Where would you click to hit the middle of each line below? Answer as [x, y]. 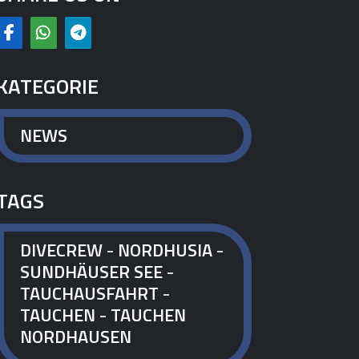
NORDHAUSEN [75, 336]
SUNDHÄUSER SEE [91, 271]
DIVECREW [61, 250]
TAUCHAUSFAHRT [89, 293]
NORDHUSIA [165, 250]
